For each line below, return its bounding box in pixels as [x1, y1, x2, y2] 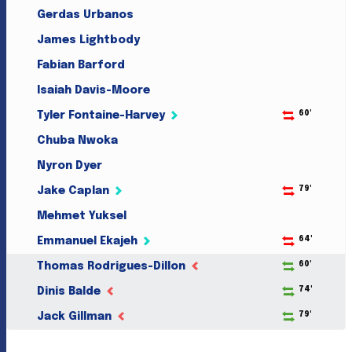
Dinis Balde [36, 286, 101, 297]
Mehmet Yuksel [36, 211, 126, 222]
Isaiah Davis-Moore [36, 85, 150, 96]
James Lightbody [36, 35, 140, 46]
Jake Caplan [36, 185, 109, 196]
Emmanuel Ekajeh [36, 236, 137, 247]
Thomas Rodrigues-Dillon [36, 261, 185, 272]
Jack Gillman [36, 311, 112, 322]
